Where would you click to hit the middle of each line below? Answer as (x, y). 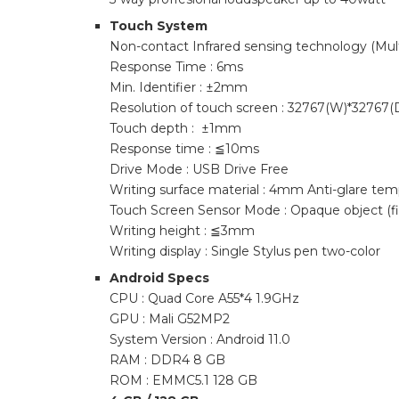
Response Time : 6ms (176, 67)
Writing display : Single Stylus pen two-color (245, 251)
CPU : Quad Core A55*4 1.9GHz (204, 298)
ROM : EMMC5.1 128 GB (183, 380)
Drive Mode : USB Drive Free (199, 169)
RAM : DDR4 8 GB (167, 360)
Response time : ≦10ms (184, 149)
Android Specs (159, 278)
